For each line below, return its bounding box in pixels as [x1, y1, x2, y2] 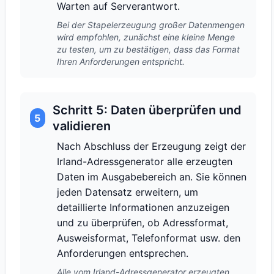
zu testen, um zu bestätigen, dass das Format [57, 44, 240, 54]
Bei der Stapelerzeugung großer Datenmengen [57, 20, 245, 30]
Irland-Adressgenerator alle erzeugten [57, 155, 232, 168]
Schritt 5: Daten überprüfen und [52, 103, 242, 117]
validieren [52, 119, 111, 133]
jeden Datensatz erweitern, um [57, 186, 198, 198]
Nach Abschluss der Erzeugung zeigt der [57, 140, 246, 152]
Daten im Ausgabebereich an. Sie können [57, 171, 246, 183]
